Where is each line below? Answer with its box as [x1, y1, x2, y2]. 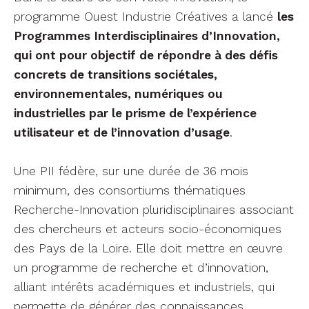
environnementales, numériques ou [14, 86, 223, 101]
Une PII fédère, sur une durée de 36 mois [14, 163, 248, 178]
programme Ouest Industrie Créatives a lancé [14, 9, 277, 23]
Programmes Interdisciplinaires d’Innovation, [14, 28, 280, 43]
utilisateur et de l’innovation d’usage [14, 125, 230, 139]
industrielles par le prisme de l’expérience [14, 106, 257, 120]
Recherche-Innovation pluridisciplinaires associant [14, 202, 294, 217]
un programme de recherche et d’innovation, [14, 260, 268, 275]
